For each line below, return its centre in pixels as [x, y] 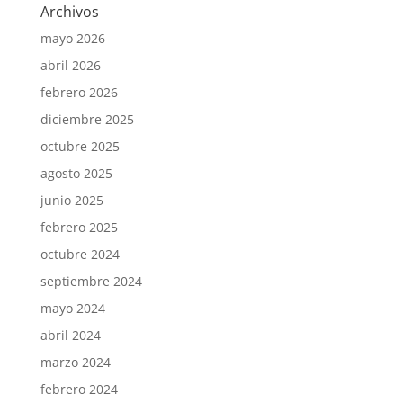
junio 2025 [72, 200]
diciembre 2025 [87, 119]
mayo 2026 [72, 38]
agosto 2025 [76, 173]
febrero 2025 [79, 227]
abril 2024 [70, 335]
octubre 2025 [80, 146]
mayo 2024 [72, 308]
